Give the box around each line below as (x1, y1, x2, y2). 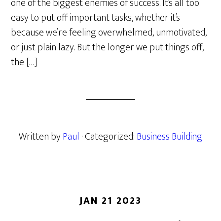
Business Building (137, 128, 202, 145)
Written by (19, 128, 63, 145)
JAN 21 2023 (79, 192, 142, 209)
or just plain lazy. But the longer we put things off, (11, 39, 204, 56)
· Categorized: (81, 128, 137, 145)
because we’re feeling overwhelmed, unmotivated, (11, 24, 207, 41)
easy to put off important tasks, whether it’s (11, 9, 181, 26)
